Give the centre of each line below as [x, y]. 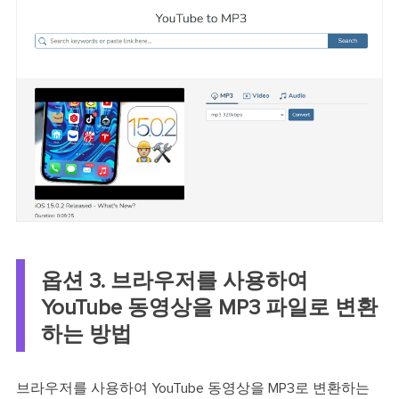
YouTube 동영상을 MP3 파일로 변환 [209, 308]
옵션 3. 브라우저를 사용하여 [174, 281]
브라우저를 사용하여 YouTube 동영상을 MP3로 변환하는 [192, 388]
